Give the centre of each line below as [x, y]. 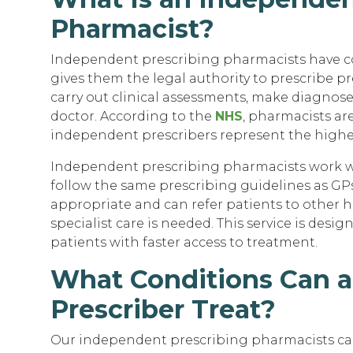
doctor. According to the [133, 116]
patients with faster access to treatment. [184, 242]
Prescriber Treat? [163, 309]
